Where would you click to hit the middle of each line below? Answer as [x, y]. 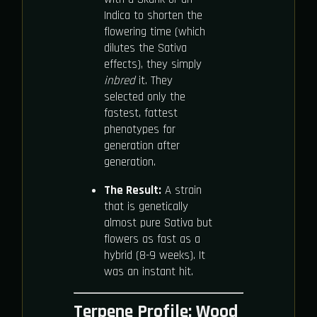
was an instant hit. [148, 271]
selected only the [144, 97]
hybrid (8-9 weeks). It [154, 255]
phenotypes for [139, 129]
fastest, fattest [140, 113]
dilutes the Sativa [145, 48]
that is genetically [146, 206]
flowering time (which [154, 31]
